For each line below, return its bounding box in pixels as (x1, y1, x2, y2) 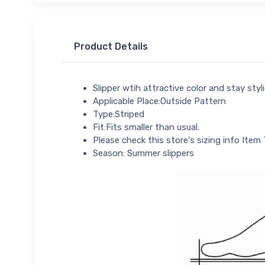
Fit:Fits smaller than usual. (93, 121, 199, 132)
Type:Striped (93, 108, 144, 119)
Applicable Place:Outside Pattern (93, 95, 226, 106)
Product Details (74, 41, 148, 53)
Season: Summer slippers (93, 147, 194, 159)
